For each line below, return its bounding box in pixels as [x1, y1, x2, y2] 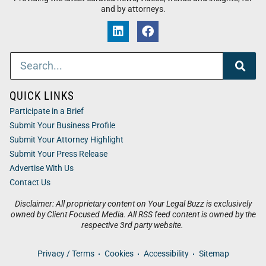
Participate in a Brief [9, 106, 84, 117]
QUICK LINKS [9, 89, 74, 103]
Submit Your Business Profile [9, 121, 115, 131]
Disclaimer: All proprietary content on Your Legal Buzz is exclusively [14, 199, 252, 210]
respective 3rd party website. [81, 220, 185, 231]
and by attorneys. [100, 4, 166, 15]
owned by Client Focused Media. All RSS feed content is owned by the [10, 210, 256, 220]
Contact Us [9, 178, 50, 188]
